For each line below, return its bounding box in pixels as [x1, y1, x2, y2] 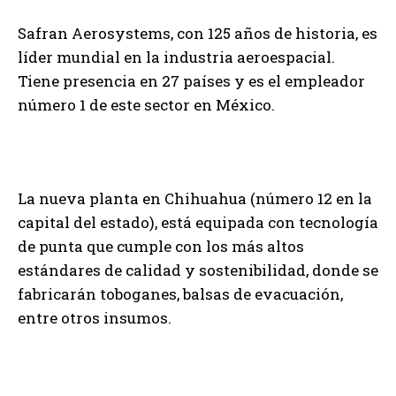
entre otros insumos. [18, 307, 171, 328]
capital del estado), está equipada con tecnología [18, 211, 378, 232]
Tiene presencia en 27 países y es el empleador [18, 70, 365, 91]
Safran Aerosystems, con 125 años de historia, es [18, 22, 377, 43]
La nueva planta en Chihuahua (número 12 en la [18, 187, 372, 209]
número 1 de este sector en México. [18, 94, 275, 115]
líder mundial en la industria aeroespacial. [18, 46, 335, 67]
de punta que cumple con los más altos [18, 235, 304, 256]
